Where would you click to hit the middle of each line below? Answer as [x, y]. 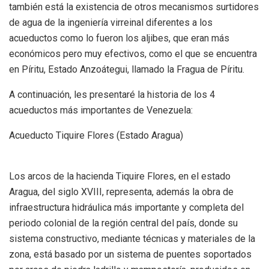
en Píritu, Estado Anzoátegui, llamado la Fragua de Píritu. [127, 69]
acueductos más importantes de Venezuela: [101, 110]
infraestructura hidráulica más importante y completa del [126, 207]
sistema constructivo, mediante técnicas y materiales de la [132, 238]
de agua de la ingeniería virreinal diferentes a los [111, 22]
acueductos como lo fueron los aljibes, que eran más [119, 38]
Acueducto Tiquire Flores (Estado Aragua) [96, 135]
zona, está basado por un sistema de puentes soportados [130, 254]
